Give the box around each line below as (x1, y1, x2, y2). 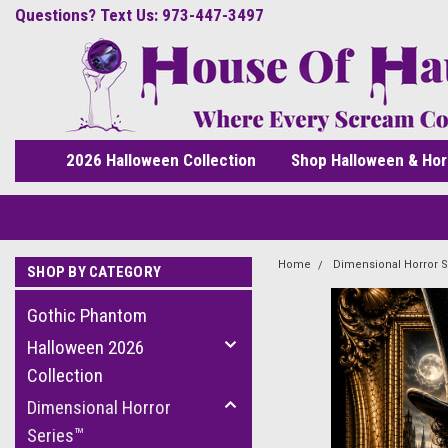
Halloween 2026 (27, 336, 144, 359)
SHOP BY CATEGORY (27, 263, 161, 281)
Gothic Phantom (27, 304, 147, 327)
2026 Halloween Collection (65, 150, 256, 170)
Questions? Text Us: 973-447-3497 (15, 5, 264, 25)
